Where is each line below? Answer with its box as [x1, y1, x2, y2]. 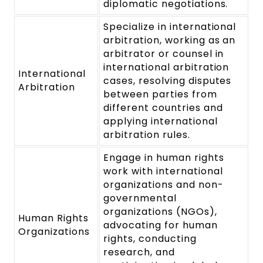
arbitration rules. [103, 128, 190, 142]
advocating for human [103, 218, 218, 232]
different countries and [103, 101, 223, 115]
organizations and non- [103, 178, 224, 192]
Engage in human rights [103, 151, 224, 165]
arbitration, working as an [103, 33, 236, 48]
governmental [103, 191, 177, 205]
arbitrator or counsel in [103, 47, 224, 61]
